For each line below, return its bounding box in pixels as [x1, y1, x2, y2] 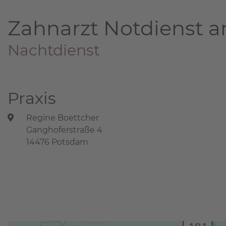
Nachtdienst [8, 41, 100, 60]
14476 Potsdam [26, 137, 89, 147]
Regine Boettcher [26, 112, 99, 123]
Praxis [8, 88, 56, 108]
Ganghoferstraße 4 [26, 125, 103, 135]
